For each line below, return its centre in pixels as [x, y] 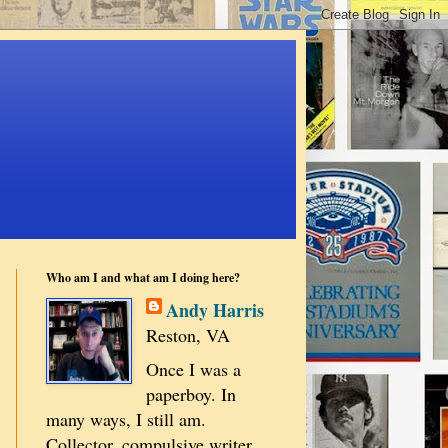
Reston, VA [187, 334]
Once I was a [193, 368]
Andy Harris [214, 309]
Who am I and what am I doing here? [143, 277]
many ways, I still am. [126, 418]
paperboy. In [190, 393]
